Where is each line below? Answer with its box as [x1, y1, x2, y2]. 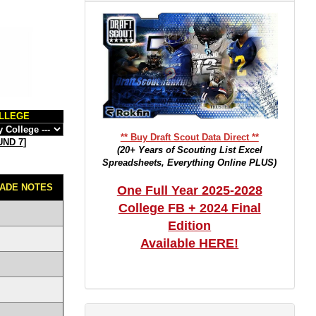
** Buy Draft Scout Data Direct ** [120, 132, 259, 142]
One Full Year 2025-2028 [116, 183, 262, 197]
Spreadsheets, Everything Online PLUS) [102, 157, 277, 168]
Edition [168, 219, 212, 233]
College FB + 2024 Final [118, 201, 261, 215]
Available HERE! [140, 236, 239, 250]
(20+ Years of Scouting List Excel [116, 145, 262, 155]
